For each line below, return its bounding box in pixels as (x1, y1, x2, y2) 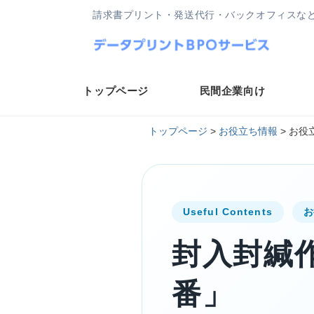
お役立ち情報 (219, 125, 278, 137)
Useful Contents (183, 206, 273, 218)
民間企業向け (199, 85, 266, 97)
